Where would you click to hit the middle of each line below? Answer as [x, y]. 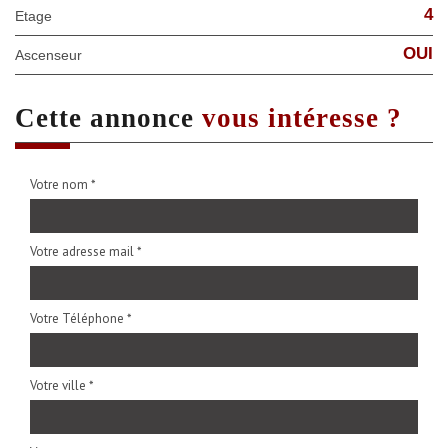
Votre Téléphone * [81, 318]
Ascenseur [53, 54]
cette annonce [119, 117]
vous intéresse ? [302, 117]
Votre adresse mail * [86, 251]
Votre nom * [63, 184]
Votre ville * [62, 385]
